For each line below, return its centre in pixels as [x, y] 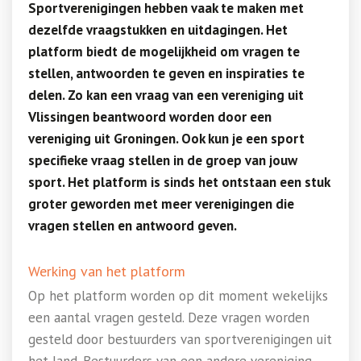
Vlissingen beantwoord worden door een [150, 117]
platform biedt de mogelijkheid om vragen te [164, 52]
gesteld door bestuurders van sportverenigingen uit [180, 339]
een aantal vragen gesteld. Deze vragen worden [169, 317]
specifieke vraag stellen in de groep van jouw [163, 160]
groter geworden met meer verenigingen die [161, 204]
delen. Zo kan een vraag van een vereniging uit [166, 95]
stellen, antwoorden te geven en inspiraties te [166, 73]
